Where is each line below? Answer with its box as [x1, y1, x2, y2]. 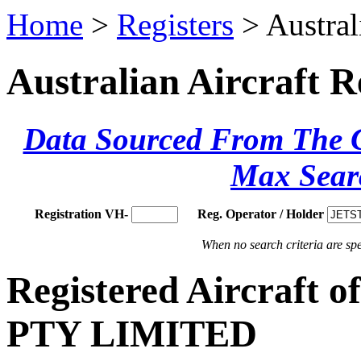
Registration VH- [35, 206, 128, 221]
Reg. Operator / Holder [197, 206, 324, 221]
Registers [117, 7, 234, 42]
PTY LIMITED [6, 312, 257, 355]
